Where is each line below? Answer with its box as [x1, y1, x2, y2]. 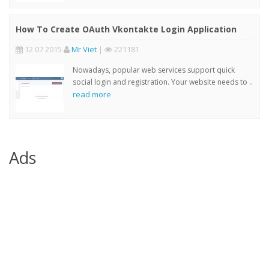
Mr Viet [71, 43, 97, 55]
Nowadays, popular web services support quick [73, 64, 235, 75]
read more [73, 88, 111, 100]
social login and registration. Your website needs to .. [73, 76, 253, 87]
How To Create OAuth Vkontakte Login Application [16, 23, 237, 35]
